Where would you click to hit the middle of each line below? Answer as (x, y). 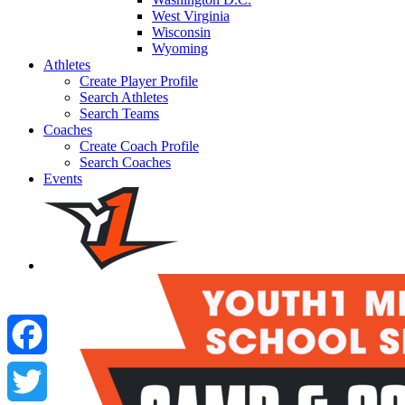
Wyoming (180, 49)
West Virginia (191, 16)
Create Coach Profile (139, 146)
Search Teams (119, 114)
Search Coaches (125, 163)
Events (63, 179)
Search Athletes (124, 98)
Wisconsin (181, 33)
